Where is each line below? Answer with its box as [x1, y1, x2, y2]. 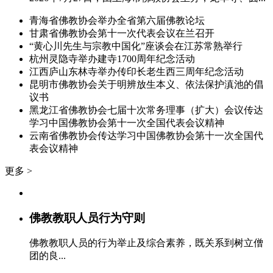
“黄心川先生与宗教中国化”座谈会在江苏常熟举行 [29, 40, 243, 51]
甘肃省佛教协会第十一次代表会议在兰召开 [29, 27, 214, 38]
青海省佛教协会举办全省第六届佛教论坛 [29, 15, 205, 26]
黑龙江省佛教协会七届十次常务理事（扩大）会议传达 [29, 104, 263, 115]
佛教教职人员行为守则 [29, 211, 145, 224]
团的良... [29, 250, 66, 261]
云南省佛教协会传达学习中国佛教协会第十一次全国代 [29, 130, 263, 141]
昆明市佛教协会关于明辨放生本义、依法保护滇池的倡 [29, 79, 263, 90]
